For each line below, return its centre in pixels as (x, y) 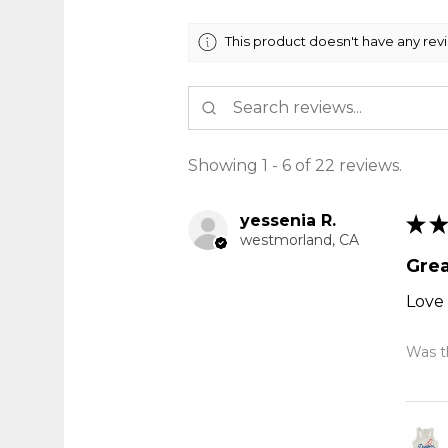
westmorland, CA (299, 239)
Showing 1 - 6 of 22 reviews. (295, 165)
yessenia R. (288, 220)
